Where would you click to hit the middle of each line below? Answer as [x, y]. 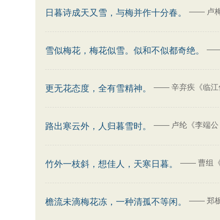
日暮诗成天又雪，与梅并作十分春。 [116, 13]
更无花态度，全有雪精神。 [98, 88]
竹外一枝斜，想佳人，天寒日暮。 [111, 164]
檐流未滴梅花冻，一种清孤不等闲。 [116, 202]
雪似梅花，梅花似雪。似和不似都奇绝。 [125, 51]
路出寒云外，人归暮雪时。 [98, 126]
